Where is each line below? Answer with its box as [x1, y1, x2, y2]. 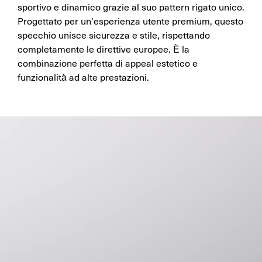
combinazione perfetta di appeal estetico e [18, 58, 198, 70]
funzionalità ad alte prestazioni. [18, 73, 149, 84]
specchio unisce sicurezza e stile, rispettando [18, 30, 210, 42]
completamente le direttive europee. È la [18, 44, 189, 56]
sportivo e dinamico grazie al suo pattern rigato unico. [18, 2, 244, 13]
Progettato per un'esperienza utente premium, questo [18, 16, 243, 27]
